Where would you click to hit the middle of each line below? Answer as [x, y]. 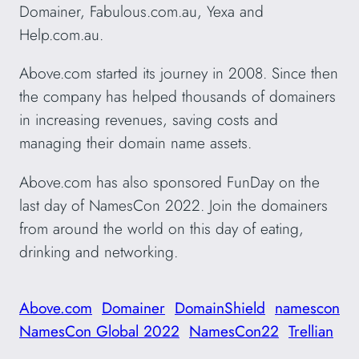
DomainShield [220, 308]
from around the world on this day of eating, [161, 228]
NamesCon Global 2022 [99, 331]
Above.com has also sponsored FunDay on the [169, 182]
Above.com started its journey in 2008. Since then [179, 73]
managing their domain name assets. [135, 143]
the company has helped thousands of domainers [177, 97]
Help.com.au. [61, 35]
